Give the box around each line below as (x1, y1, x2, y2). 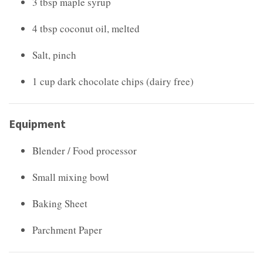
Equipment (9, 116, 66, 131)
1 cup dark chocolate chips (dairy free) (32, 74, 194, 88)
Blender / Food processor (32, 143, 137, 157)
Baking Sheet (32, 196, 87, 210)
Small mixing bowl (32, 170, 109, 184)
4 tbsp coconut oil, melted (32, 21, 140, 35)
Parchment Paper (32, 222, 102, 237)
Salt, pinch (32, 48, 76, 62)
